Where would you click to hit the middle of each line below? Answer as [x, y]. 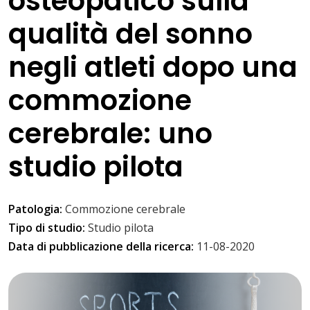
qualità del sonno [130, 34]
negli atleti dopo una [153, 67]
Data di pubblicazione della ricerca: [102, 247]
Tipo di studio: [48, 228]
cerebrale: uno [110, 134]
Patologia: [37, 209]
